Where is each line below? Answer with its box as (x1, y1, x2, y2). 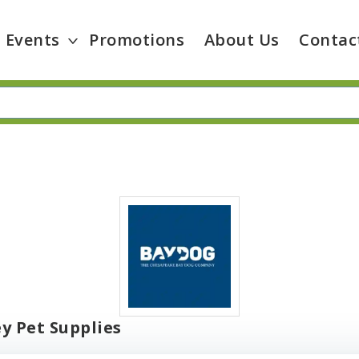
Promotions (89, 29, 185, 50)
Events (5, 29, 60, 50)
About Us (204, 29, 280, 50)
